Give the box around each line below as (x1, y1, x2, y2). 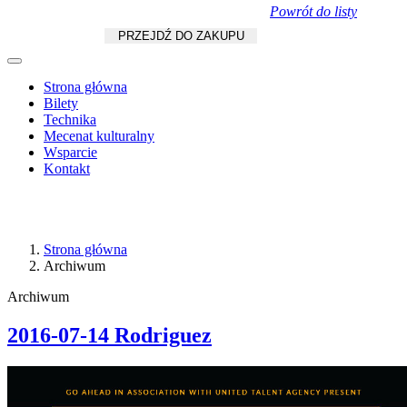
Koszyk (7, 27, 55, 43)
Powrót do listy (270, 4, 357, 19)
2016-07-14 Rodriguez (7, 323, 212, 347)
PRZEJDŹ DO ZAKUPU (117, 29, 244, 43)
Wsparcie (44, 144, 97, 160)
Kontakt (44, 161, 90, 176)
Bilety (44, 95, 78, 111)
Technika (44, 112, 96, 127)
